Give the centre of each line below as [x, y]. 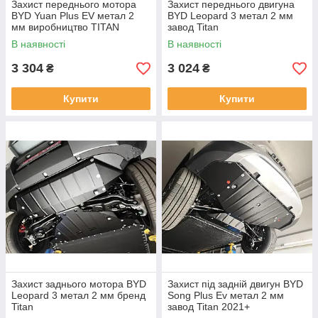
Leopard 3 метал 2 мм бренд [78, 295]
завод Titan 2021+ [209, 307]
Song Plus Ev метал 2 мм [226, 295]
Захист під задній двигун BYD [235, 284]
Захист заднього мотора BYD [79, 284]
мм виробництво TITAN [65, 27]
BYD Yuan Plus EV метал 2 [73, 16]
